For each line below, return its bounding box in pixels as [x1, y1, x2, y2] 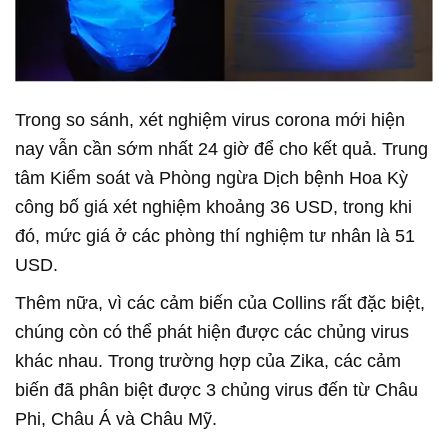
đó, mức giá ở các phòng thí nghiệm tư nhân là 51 [15, 226, 415, 247]
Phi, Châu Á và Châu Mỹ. [15, 409, 217, 430]
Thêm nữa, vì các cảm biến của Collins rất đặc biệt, [15, 293, 425, 314]
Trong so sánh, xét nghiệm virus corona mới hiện [15, 110, 405, 131]
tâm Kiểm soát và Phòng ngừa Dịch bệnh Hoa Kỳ [15, 168, 408, 189]
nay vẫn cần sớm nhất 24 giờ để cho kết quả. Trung [15, 139, 428, 160]
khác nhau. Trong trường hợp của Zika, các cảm [15, 351, 401, 372]
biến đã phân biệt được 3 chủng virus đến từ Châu [15, 380, 418, 401]
